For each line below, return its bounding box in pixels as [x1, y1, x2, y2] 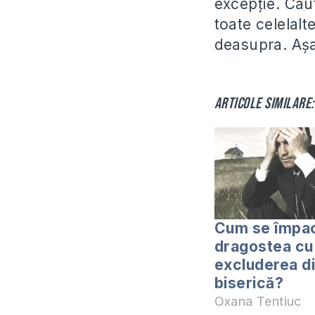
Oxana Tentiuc [214, 293, 302, 309]
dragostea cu [214, 237, 314, 255]
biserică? [214, 274, 283, 292]
